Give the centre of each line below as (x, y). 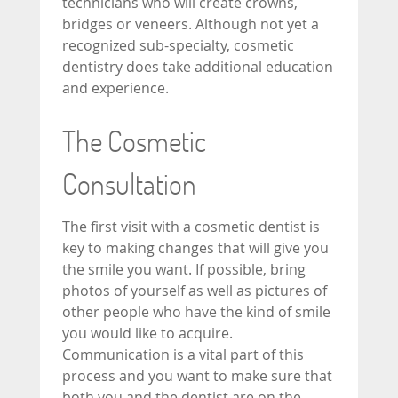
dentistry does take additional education (198, 66)
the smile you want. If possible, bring (184, 269)
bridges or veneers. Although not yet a (191, 24)
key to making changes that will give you (195, 247)
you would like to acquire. (147, 333)
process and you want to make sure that (197, 375)
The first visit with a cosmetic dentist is (191, 226)
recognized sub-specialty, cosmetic (178, 45)
